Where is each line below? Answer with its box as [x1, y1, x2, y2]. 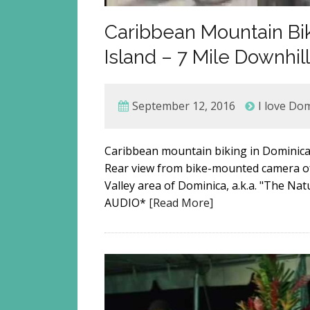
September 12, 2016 [132, 98, 236, 114]
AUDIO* [104, 195, 149, 211]
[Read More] [149, 195, 214, 211]
